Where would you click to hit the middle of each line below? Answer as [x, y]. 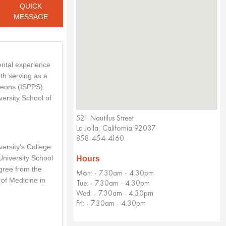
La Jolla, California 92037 [116, 128]
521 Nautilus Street [105, 118]
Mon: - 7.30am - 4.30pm [115, 173]
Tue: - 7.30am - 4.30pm [113, 183]
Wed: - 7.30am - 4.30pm [115, 193]
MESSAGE [31, 17]
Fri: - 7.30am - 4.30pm [111, 203]
